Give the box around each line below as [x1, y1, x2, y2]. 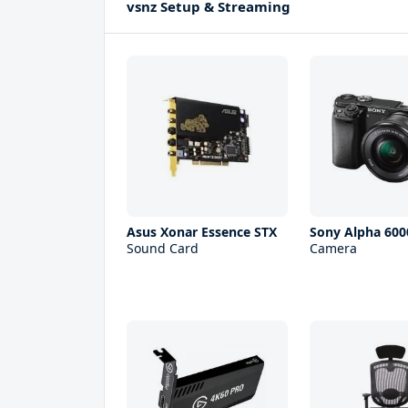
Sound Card [127, 240, 199, 258]
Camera [310, 240, 358, 258]
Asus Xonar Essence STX [127, 223, 277, 241]
